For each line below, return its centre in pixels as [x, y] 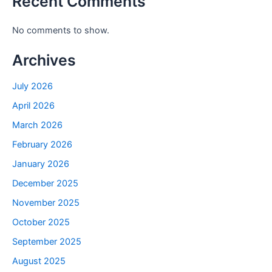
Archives [44, 60]
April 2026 [33, 106]
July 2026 [32, 87]
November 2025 [46, 202]
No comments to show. [61, 30]
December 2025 [45, 183]
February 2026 [42, 145]
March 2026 [37, 125]
